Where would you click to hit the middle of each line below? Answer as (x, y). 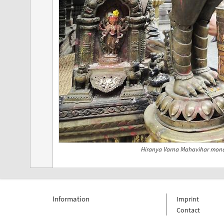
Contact (188, 210)
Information (71, 198)
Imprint (187, 199)
